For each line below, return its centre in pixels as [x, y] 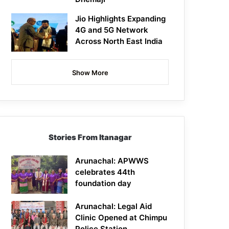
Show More [90, 73]
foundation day [104, 184]
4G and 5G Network [112, 30]
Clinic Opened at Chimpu [121, 218]
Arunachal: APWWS [112, 161]
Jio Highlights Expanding [121, 19]
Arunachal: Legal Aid [114, 207]
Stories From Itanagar [90, 138]
